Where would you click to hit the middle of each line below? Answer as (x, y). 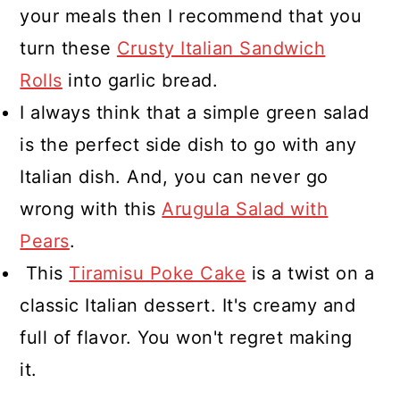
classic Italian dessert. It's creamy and (188, 306)
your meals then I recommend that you (191, 17)
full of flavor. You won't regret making (186, 338)
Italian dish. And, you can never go (174, 177)
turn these (68, 49)
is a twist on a (310, 274)
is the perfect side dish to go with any (188, 145)
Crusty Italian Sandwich (221, 49)
